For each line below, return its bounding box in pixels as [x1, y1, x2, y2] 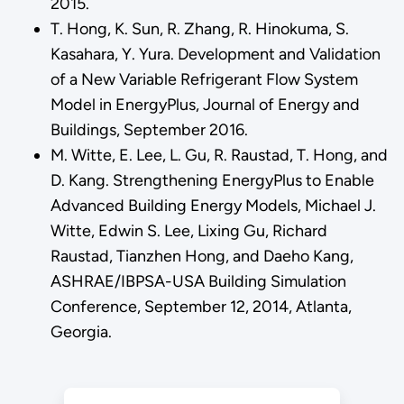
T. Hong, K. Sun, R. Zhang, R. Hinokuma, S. [50, 19, 349, 40]
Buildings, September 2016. [50, 120, 248, 141]
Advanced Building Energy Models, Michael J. [50, 196, 376, 216]
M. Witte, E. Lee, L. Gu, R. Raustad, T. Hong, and [50, 145, 388, 166]
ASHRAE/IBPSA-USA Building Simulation [50, 271, 346, 292]
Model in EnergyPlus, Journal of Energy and [50, 95, 360, 115]
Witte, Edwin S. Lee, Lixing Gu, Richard [50, 221, 327, 242]
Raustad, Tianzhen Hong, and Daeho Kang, [50, 246, 353, 267]
